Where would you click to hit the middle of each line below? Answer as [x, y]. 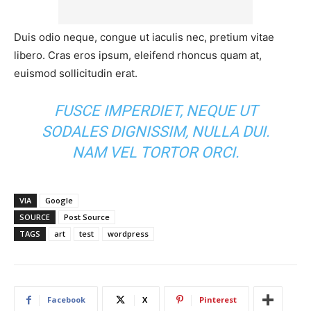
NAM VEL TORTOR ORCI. [155, 153]
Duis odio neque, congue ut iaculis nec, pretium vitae [144, 37]
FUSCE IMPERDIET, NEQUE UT [155, 111]
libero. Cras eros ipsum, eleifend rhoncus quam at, [138, 56]
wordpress [128, 234]
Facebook [66, 300]
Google [59, 201]
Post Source [87, 217]
